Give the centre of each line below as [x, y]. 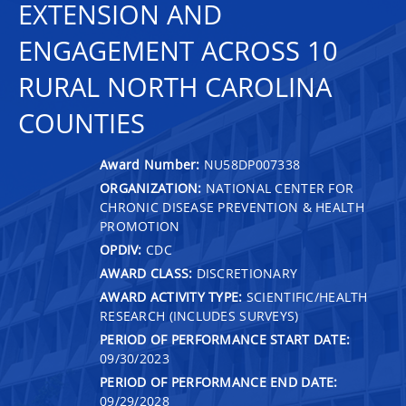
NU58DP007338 [252, 164]
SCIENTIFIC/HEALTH [305, 296]
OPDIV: [121, 249]
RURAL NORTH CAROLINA [175, 87]
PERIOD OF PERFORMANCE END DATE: [219, 382]
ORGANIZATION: [151, 188]
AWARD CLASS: [146, 273]
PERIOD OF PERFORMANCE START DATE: [225, 339]
